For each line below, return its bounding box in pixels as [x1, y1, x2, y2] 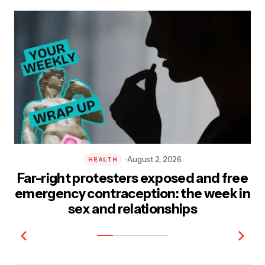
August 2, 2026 [127, 154, 182, 164]
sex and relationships [68, 201, 197, 218]
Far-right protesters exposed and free [17, 170, 248, 187]
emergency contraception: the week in [15, 185, 250, 202]
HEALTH [88, 155, 118, 163]
